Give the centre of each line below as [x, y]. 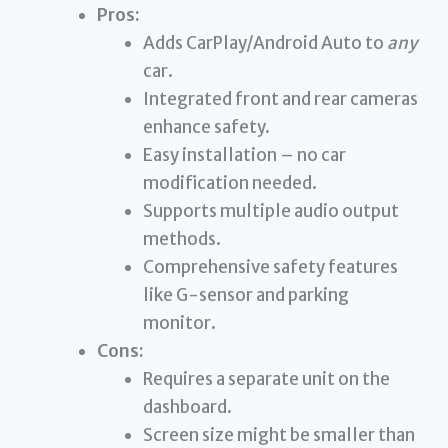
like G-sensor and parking [245, 295]
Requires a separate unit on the [266, 379]
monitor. [179, 323]
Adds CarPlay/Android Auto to [264, 43]
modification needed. [229, 183]
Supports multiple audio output [270, 211]
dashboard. [187, 407]
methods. [181, 239]
